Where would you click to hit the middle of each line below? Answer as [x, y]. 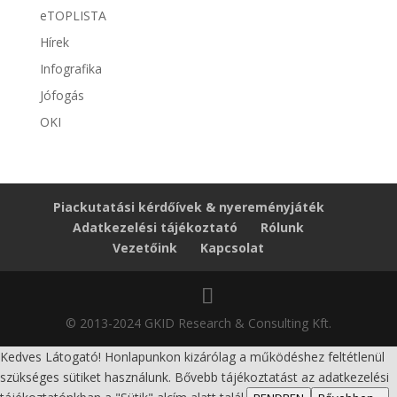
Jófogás [62, 95]
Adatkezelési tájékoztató [156, 227]
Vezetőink [145, 248]
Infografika [70, 69]
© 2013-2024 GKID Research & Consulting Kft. [198, 323]
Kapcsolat [233, 248]
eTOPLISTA [73, 16]
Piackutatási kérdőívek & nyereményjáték [188, 207]
